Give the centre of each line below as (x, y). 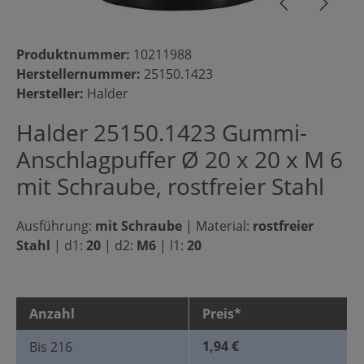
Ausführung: (56, 226)
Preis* (222, 314)
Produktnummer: (75, 54)
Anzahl (52, 314)
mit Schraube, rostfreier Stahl (170, 186)
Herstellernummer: (80, 74)
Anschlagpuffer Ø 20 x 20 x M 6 (180, 159)
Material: (223, 226)
